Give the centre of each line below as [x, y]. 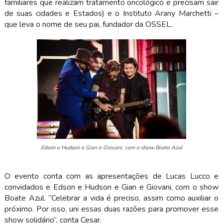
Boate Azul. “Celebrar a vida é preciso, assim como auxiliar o [111, 198]
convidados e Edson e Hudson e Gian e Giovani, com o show [111, 187]
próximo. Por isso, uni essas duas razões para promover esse [111, 209]
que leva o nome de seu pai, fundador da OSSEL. [88, 24]
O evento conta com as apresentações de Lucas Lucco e [111, 176]
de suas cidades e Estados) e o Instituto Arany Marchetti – [111, 13]
